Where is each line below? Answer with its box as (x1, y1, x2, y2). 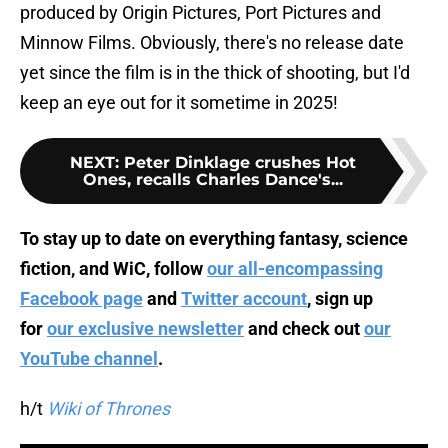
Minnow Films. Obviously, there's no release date (20, 32, 404, 54)
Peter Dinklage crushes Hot (124, 153, 356, 173)
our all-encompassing (207, 258, 383, 280)
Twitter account (181, 288, 307, 310)
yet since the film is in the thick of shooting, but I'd (20, 62, 410, 84)
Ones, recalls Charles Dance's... (83, 170, 343, 190)
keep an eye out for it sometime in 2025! (20, 92, 338, 114)
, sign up (307, 288, 373, 310)
